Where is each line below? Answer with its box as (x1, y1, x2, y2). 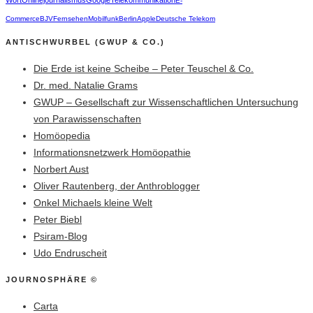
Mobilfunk (88, 15, 119, 23)
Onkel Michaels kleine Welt (34, 197, 152, 209)
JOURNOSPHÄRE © (6, 275, 98, 284)
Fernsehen (53, 15, 88, 23)
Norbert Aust (34, 163, 89, 175)
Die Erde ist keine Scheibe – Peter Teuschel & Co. (34, 63, 254, 75)
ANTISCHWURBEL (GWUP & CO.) (6, 38, 165, 47)
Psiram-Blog (34, 231, 87, 242)
